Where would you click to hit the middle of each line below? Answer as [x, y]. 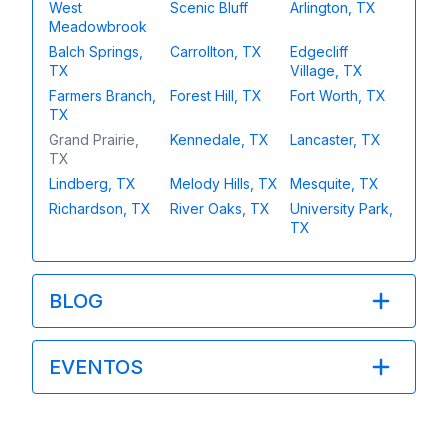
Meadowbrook [98, 26]
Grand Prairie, [94, 139]
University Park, [342, 208]
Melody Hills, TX [223, 183]
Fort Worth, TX [338, 95]
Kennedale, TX [219, 139]
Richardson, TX [100, 208]
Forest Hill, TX [215, 95]
